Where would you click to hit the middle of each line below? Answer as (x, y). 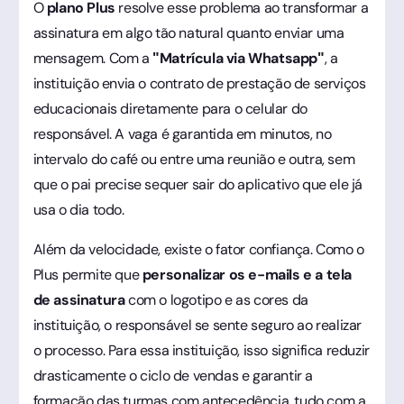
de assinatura (79, 299)
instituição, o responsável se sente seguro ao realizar (197, 325)
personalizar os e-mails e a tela (247, 274)
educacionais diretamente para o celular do (170, 108)
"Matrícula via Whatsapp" (239, 58)
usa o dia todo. (78, 209)
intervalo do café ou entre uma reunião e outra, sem (194, 159)
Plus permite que (87, 274)
